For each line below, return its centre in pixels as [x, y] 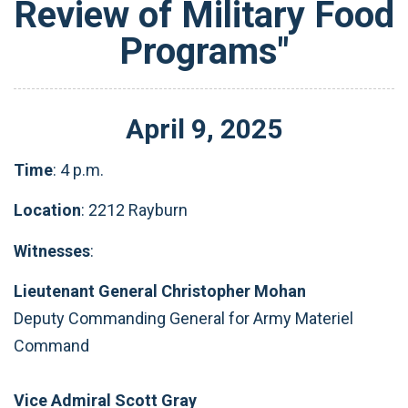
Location [47, 210]
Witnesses [52, 250]
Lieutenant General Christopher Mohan [160, 291]
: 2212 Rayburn [134, 210]
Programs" [204, 51]
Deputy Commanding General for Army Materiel [184, 318]
